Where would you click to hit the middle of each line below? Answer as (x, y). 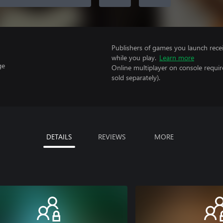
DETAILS (59, 136)
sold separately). (136, 77)
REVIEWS (111, 136)
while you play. (134, 57)
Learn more (177, 57)
